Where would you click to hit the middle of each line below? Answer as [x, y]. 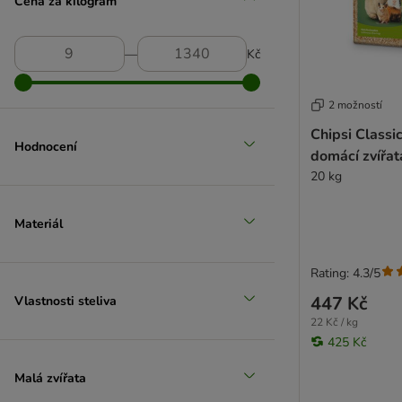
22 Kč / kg [334, 322]
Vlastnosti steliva [66, 301]
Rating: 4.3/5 [345, 273]
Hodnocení [46, 146]
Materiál [39, 223]
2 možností [355, 105]
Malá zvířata [50, 378]
